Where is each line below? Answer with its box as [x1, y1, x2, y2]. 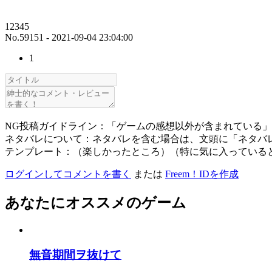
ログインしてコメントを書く [5, 169, 131, 180]
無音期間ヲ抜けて [29, 248, 121, 261]
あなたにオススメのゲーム [5, 195, 186, 211]
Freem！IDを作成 [165, 169, 239, 180]
